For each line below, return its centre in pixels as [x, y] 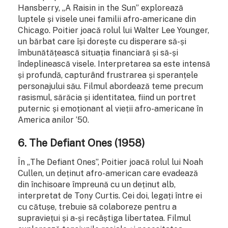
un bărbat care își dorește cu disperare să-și [102, 42]
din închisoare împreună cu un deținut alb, [97, 185]
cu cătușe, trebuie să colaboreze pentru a [97, 207]
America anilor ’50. [53, 120]
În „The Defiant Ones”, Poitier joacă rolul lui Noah [110, 162]
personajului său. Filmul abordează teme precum [110, 87]
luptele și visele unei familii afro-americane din [107, 19]
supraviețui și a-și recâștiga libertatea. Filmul [104, 218]
